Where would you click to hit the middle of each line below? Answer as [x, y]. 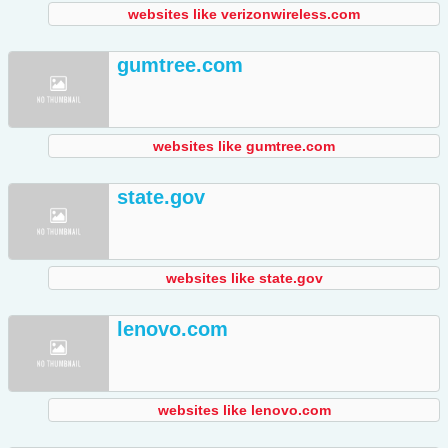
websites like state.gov [244, 278]
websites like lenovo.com [244, 410]
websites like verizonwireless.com [244, 14]
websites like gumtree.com [244, 146]
